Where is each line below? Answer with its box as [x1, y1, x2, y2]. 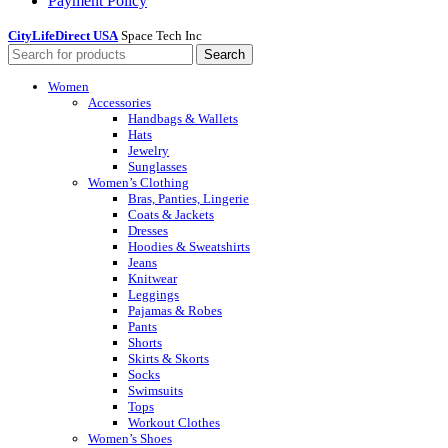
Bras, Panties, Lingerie [128, 190, 249, 206]
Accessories [88, 94, 151, 110]
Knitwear [128, 270, 177, 286]
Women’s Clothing [88, 174, 189, 190]
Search [204, 47, 245, 63]
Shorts [128, 334, 162, 350]
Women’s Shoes [88, 430, 172, 446]
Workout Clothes [128, 414, 220, 430]
